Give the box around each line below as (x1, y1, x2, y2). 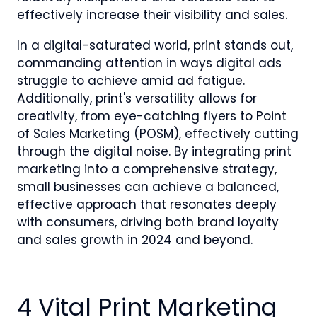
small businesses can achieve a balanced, (17, 178, 279, 195)
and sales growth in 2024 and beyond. (17, 231, 253, 248)
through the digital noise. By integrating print (17, 142, 292, 160)
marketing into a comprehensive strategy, (17, 160, 277, 178)
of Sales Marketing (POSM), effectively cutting (17, 125, 299, 142)
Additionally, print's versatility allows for (17, 89, 257, 107)
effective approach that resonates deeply (17, 195, 277, 213)
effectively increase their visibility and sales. (17, 6, 287, 24)
